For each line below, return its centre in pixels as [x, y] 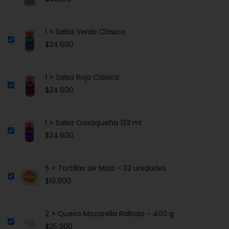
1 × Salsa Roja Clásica [82, 77]
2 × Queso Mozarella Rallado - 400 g [109, 214]
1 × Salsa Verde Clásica [85, 32]
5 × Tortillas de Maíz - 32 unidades [106, 168]
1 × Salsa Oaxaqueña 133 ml [93, 123]
